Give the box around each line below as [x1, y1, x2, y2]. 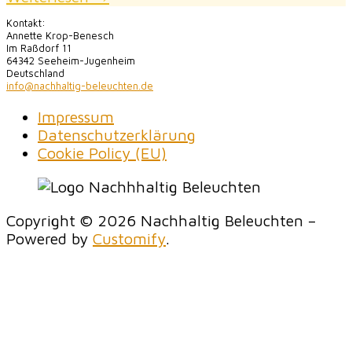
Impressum [38, 108, 114, 126]
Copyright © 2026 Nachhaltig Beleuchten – [6, 211, 316, 230]
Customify [93, 229, 166, 248]
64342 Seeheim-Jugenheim [6, 54, 135, 68]
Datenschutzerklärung [38, 126, 196, 145]
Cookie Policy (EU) [38, 144, 167, 163]
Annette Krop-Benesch [6, 29, 114, 42]
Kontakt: [6, 16, 46, 30]
